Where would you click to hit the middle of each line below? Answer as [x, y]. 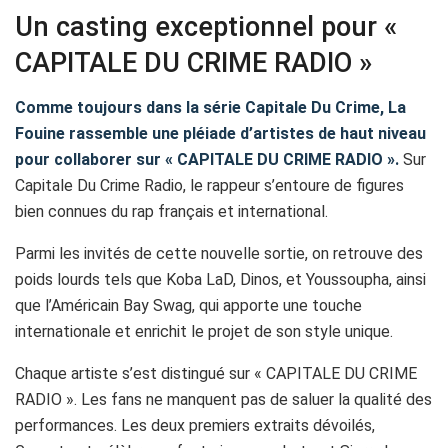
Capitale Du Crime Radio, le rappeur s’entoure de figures [209, 186]
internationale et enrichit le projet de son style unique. [204, 332]
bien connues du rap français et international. [171, 212]
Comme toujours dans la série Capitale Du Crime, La [210, 108]
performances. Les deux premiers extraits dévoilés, [195, 426]
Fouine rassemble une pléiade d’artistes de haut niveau [220, 134]
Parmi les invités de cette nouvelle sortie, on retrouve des [219, 254]
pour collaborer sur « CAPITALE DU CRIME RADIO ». [207, 160]
